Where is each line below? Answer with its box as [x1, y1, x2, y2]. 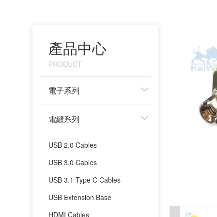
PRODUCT [48, 59, 82, 69]
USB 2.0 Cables [48, 139, 97, 150]
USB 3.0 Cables [48, 157, 97, 167]
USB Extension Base [48, 192, 112, 202]
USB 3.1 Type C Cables [48, 174, 121, 185]
